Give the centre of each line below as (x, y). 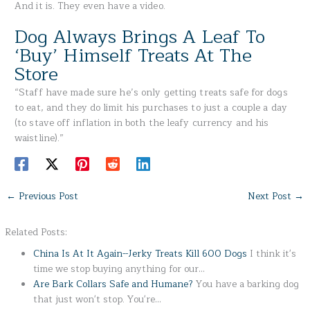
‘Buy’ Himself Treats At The (134, 56)
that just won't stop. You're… (98, 300)
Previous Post (47, 197)
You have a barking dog (246, 284)
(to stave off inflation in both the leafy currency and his (142, 123)
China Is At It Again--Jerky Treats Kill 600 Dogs (140, 254)
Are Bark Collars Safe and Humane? (113, 284)
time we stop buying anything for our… (119, 269)
